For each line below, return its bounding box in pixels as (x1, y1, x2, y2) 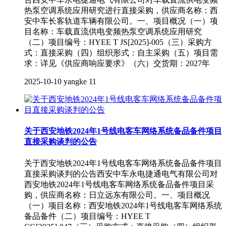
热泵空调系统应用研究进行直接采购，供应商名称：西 (24, 6, 218, 15)
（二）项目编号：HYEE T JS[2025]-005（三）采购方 (24, 38, 212, 47)
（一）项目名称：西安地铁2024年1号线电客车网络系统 (24, 201, 222, 210)
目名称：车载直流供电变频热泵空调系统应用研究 (24, 27, 202, 36)
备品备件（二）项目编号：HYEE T (24, 211, 150, 220)
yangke (64, 77, 87, 86)
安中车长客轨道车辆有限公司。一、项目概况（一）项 (24, 17, 218, 26)
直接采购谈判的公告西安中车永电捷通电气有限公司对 (24, 169, 218, 178)
